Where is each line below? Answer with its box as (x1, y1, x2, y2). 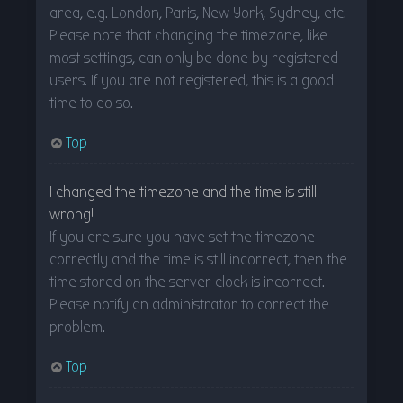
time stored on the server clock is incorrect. (49, 272, 325, 291)
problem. (49, 317, 105, 336)
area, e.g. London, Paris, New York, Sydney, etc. (49, 3, 346, 22)
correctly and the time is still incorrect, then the (49, 249, 347, 269)
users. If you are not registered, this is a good (49, 70, 334, 90)
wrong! (49, 204, 94, 224)
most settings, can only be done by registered (49, 48, 338, 67)
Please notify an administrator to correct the (49, 294, 329, 314)
